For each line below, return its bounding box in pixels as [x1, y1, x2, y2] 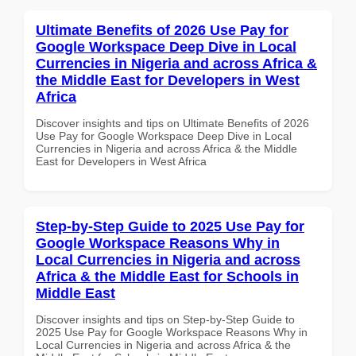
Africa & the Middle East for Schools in [36, 268, 299, 284]
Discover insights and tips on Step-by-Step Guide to [36, 312, 295, 326]
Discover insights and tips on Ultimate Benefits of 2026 [36, 116, 309, 130]
